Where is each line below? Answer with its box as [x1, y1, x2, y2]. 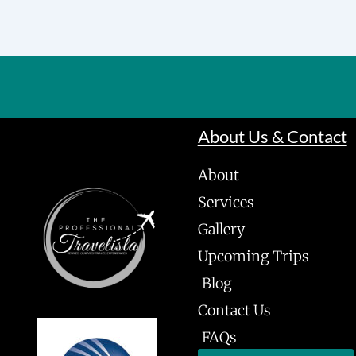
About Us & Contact [197, 126, 347, 147]
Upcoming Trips [197, 247, 309, 265]
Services [197, 193, 254, 211]
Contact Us [197, 301, 271, 319]
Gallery [197, 220, 245, 238]
